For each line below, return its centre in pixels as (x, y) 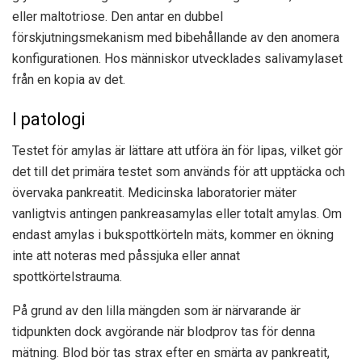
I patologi (49, 120)
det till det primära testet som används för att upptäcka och (179, 172)
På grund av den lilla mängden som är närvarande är (156, 311)
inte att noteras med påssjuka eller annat (126, 256)
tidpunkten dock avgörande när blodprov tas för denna (164, 332)
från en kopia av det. (69, 79)
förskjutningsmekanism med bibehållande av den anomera (176, 37)
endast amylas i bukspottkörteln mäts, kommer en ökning (173, 235)
